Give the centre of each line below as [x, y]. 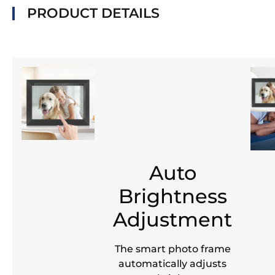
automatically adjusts [172, 263]
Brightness [172, 196]
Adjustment [172, 219]
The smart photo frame [172, 248]
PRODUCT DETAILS [93, 13]
